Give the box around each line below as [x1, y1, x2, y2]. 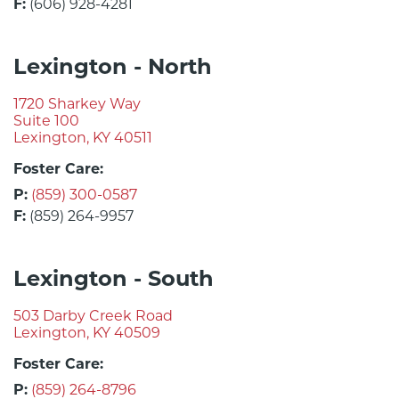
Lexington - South [13, 265, 214, 292]
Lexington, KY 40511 [13, 129, 152, 147]
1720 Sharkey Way [13, 95, 141, 113]
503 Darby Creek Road [13, 307, 173, 325]
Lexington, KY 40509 [13, 324, 160, 342]
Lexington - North [13, 53, 212, 80]
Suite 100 [13, 112, 79, 130]
